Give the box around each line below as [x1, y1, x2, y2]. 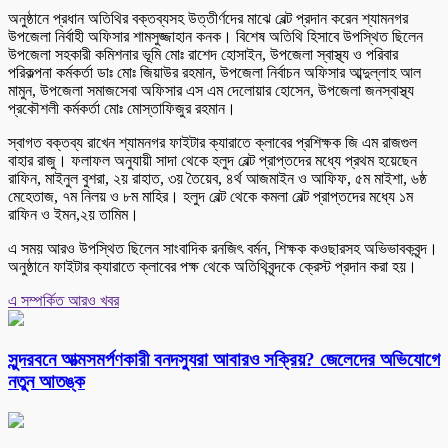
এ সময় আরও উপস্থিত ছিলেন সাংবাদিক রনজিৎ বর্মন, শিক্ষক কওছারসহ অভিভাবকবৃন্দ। [8, 240, 438, 258]
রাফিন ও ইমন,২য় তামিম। [8, 206, 139, 224]
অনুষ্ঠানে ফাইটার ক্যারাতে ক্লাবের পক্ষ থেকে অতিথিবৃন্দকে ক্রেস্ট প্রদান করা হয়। [8, 258, 417, 276]
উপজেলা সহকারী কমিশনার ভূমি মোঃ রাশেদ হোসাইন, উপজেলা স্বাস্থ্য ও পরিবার [8, 46, 398, 64]
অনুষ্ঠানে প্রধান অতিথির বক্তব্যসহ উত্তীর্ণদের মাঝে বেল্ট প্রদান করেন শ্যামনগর [8, 10, 408, 28]
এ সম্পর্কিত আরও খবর [8, 292, 119, 310]
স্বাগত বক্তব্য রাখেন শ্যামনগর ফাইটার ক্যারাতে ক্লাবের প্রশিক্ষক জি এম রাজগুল [8, 134, 417, 152]
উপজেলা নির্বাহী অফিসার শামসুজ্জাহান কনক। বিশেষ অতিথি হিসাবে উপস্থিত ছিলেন [8, 28, 423, 46]
